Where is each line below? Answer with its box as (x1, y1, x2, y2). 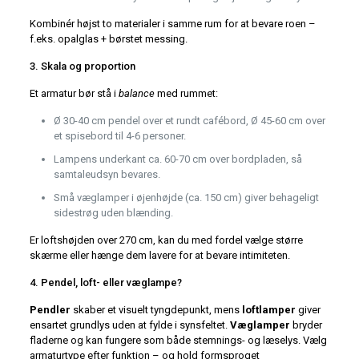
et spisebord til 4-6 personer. (53, 130, 186, 143)
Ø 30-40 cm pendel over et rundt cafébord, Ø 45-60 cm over (53, 115, 325, 127)
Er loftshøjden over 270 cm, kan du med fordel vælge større (29, 234, 303, 247)
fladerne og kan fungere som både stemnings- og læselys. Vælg (29, 334, 327, 347)
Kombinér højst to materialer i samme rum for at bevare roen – (29, 18, 316, 30)
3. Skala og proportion (29, 60, 135, 73)
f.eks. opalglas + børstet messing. (29, 33, 188, 46)
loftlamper (241, 304, 296, 317)
